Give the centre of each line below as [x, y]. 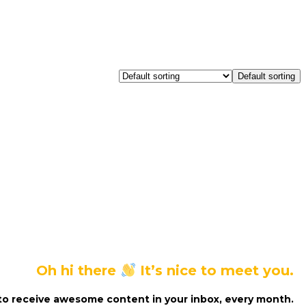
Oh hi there [79, 270]
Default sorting [266, 76]
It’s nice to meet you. [215, 270]
